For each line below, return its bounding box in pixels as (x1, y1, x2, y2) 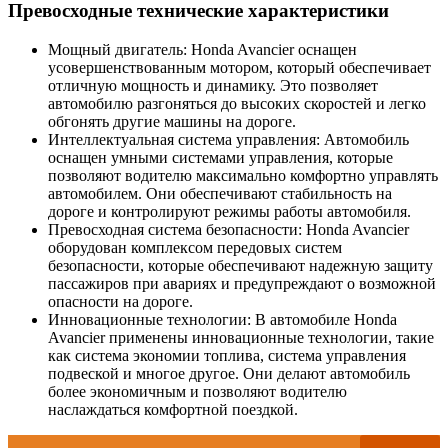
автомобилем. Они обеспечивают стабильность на (48, 184, 392, 202)
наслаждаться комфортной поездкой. (48, 400, 298, 418)
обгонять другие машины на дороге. (48, 112, 296, 130)
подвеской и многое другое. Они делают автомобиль (48, 364, 410, 382)
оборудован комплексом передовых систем (48, 238, 342, 256)
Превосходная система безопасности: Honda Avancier (48, 220, 409, 238)
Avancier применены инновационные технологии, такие (48, 328, 434, 346)
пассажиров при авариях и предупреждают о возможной (48, 274, 436, 292)
